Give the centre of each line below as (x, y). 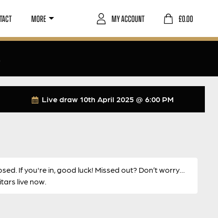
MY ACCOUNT (128, 18)
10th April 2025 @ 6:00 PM (127, 99)
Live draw (60, 99)
